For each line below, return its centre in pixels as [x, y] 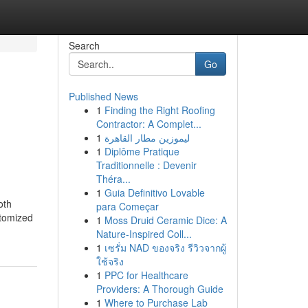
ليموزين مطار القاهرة [147, 137]
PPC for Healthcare [146, 275]
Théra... [113, 179]
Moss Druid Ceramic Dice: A [165, 220]
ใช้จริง [110, 261]
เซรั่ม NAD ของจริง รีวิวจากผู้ [165, 247]
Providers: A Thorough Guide [159, 289]
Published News [103, 96]
